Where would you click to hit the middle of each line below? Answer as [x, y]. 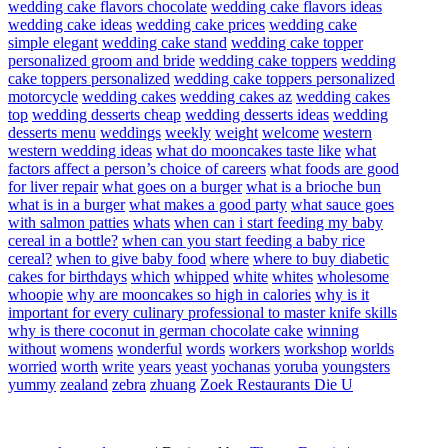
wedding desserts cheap [106, 115]
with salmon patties [68, 223]
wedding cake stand [164, 43]
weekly [188, 133]
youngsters [356, 367]
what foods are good [334, 169]
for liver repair [53, 187]
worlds [372, 349]
